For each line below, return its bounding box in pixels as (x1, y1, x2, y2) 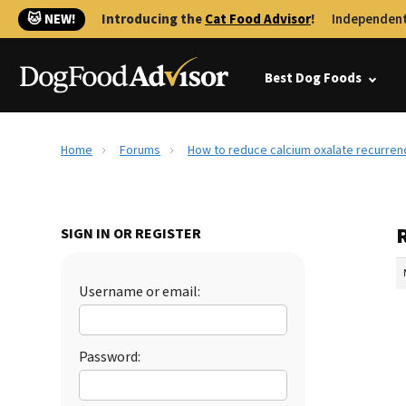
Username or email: (79, 282, 200, 302)
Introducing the (101, 10, 205, 29)
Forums (120, 141, 160, 159)
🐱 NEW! (27, 10, 76, 29)
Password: (79, 347, 140, 367)
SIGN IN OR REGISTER (61, 224, 201, 244)
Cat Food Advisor (205, 10, 311, 29)
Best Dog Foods (265, 69, 362, 88)
